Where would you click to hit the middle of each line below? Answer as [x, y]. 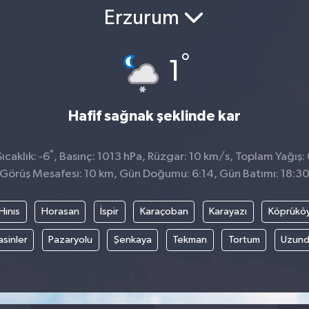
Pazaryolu [70, 239]
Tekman [190, 239]
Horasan [60, 211]
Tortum [244, 239]
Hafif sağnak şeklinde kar [154, 116]
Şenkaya [132, 239]
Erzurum [144, 18]
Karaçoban [164, 211]
